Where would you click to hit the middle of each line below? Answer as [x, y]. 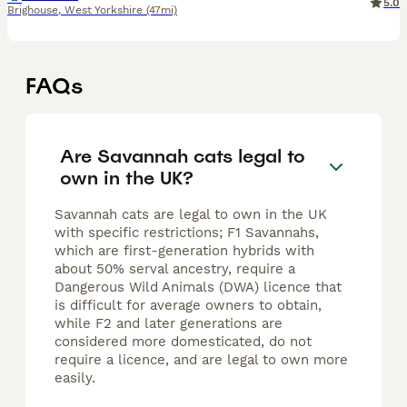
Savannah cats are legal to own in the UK [191, 215]
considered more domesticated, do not [183, 342]
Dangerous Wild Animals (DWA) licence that [198, 288]
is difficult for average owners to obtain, [188, 306]
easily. [75, 378]
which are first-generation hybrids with [184, 251]
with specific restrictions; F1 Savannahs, [187, 233]
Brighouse [33, 10]
